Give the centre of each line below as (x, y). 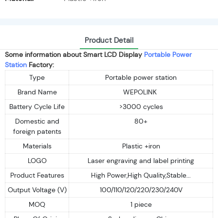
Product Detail (109, 40)
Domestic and (37, 121)
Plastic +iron (141, 146)
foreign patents (37, 131)
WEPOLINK (141, 92)
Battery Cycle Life (37, 106)
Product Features (37, 175)
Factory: (40, 64)
